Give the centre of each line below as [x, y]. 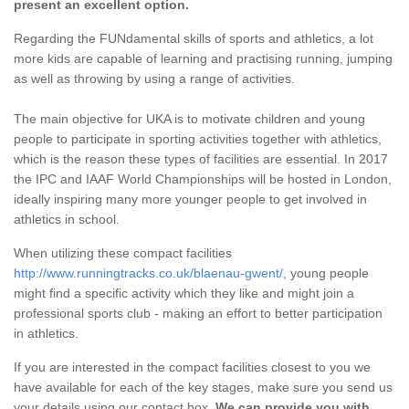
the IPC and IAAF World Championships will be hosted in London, [203, 178]
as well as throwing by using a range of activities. [154, 78]
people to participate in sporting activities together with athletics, [198, 138]
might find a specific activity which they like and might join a [184, 293]
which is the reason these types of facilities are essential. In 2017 [201, 158]
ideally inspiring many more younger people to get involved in [190, 199]
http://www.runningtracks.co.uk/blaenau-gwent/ [148, 273]
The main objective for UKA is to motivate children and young [189, 118]
